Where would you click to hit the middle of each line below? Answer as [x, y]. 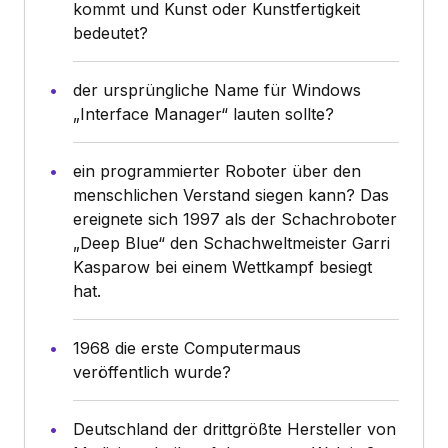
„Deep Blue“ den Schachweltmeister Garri [231, 242]
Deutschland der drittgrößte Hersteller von [234, 428]
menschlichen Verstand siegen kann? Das [231, 194]
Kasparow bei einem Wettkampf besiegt [222, 266]
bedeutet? [110, 32]
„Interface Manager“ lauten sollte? [203, 113]
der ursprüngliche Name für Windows [217, 89]
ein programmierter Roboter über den [217, 170]
